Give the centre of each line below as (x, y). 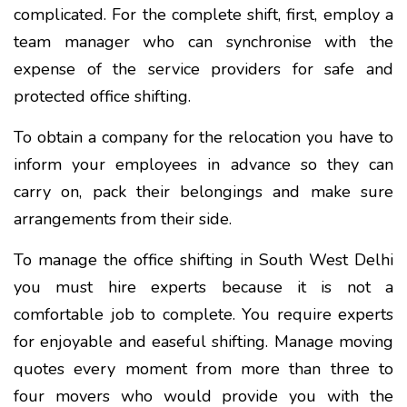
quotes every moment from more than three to (203, 368)
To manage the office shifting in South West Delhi (203, 259)
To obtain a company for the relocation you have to (203, 137)
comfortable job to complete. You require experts (203, 314)
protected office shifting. (102, 96)
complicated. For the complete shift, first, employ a (203, 14)
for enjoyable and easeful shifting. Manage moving (203, 341)
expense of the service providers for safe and (203, 69)
